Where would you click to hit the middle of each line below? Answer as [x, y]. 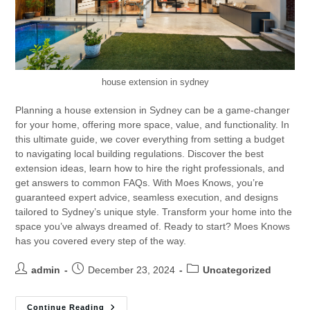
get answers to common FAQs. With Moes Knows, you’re [140, 182]
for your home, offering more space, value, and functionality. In [153, 124]
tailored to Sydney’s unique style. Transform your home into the [154, 211]
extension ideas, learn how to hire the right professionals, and [150, 168]
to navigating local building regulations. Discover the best [140, 153]
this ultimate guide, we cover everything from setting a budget [150, 139]
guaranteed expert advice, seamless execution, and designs [147, 197]
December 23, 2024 [132, 270]
